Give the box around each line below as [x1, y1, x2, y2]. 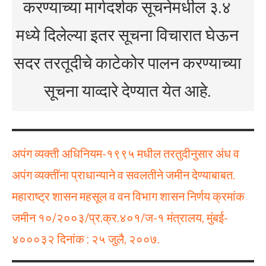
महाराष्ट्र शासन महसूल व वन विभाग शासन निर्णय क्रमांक [12, 189, 245, 204]
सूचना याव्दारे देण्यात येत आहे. [43, 80, 211, 101]
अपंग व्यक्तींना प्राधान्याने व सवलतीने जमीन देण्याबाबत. [12, 167, 235, 182]
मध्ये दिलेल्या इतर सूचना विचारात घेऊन [15, 24, 239, 45]
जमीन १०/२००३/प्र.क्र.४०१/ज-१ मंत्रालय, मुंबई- [12, 210, 228, 225]
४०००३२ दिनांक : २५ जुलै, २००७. [12, 232, 160, 246]
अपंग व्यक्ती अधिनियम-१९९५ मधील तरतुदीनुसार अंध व [12, 146, 239, 161]
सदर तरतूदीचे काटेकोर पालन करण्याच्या [13, 52, 241, 73]
